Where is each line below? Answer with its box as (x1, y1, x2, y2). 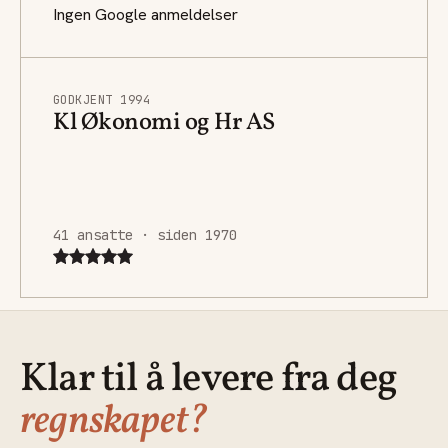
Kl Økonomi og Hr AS (53, 105, 275, 140)
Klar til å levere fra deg (20, 351, 398, 408)
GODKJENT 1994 (53, 91, 151, 108)
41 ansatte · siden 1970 (53, 225, 237, 244)
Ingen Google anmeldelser (53, 3, 238, 25)
